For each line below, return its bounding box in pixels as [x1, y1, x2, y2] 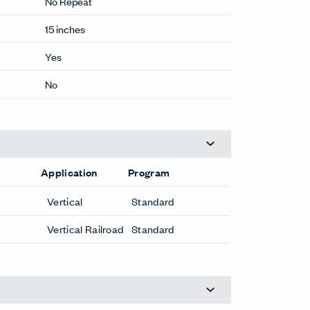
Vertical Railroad [47, 221, 124, 236]
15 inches [45, 21, 86, 36]
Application [41, 165, 98, 179]
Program [128, 165, 170, 179]
